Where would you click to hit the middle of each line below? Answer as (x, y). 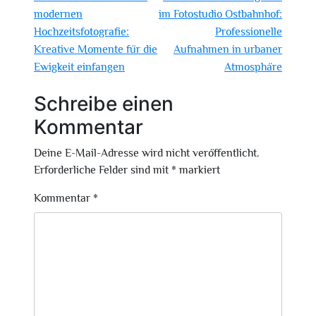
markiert (198, 170)
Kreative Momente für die (96, 49)
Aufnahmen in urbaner (228, 49)
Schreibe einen (104, 104)
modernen (58, 14)
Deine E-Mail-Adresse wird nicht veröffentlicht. (147, 153)
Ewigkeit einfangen (79, 67)
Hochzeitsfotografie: (81, 32)
